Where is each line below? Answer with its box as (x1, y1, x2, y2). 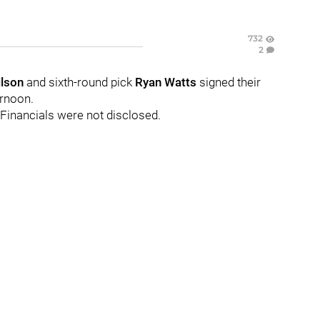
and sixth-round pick (26, 75, 135, 89)
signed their (199, 75, 261, 89)
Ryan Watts (135, 75, 199, 89)
